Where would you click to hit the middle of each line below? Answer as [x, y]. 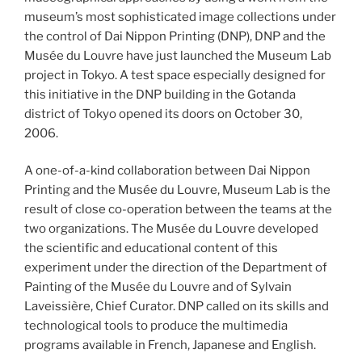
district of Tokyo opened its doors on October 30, [163, 114]
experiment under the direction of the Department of [176, 267]
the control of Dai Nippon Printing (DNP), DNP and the [175, 36]
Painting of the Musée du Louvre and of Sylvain [158, 287]
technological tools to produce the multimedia [156, 326]
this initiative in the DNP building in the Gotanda [160, 94]
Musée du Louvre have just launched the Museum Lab [178, 55]
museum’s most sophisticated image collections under [180, 17]
